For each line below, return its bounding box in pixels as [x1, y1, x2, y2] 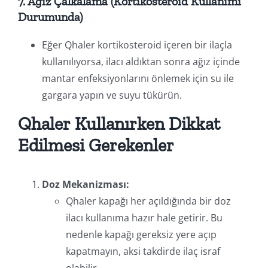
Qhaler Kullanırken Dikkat [17, 112, 220, 135]
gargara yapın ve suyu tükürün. [41, 88, 182, 102]
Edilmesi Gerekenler [17, 134, 174, 156]
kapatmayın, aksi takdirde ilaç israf [65, 244, 220, 258]
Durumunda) [17, 9, 83, 24]
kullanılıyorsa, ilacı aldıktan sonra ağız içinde [41, 54, 240, 68]
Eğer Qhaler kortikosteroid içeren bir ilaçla [41, 38, 232, 51]
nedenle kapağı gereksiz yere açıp [65, 227, 217, 241]
